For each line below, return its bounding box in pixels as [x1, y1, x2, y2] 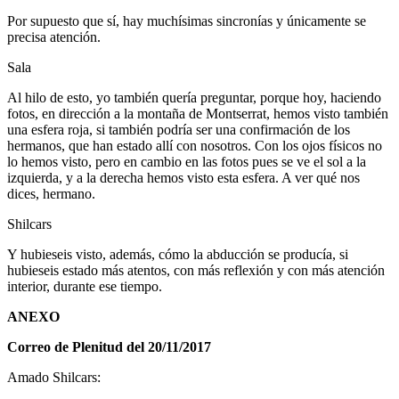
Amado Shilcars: [7, 369, 101, 385]
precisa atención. [7, 28, 101, 45]
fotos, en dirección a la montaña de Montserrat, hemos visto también [7, 105, 388, 121]
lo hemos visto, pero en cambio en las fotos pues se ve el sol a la [7, 153, 366, 169]
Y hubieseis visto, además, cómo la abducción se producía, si [7, 246, 348, 262]
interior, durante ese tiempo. [7, 278, 162, 294]
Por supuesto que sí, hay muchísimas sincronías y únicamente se [7, 12, 366, 28]
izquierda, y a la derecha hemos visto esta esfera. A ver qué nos [7, 169, 360, 185]
